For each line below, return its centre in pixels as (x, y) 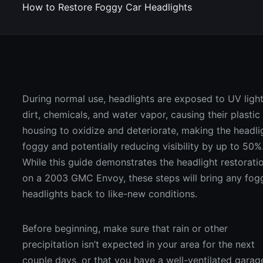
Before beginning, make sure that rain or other (125, 228)
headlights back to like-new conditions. (110, 194)
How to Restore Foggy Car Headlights (107, 7)
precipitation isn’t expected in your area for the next (139, 244)
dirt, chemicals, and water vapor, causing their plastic (141, 114)
